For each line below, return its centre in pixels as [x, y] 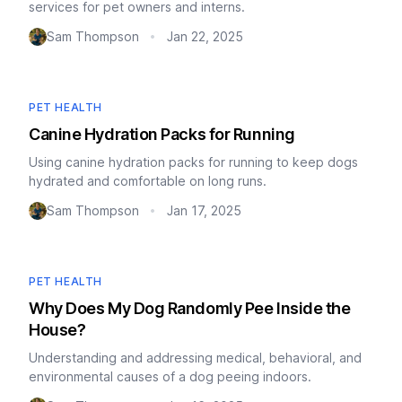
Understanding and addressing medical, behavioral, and [195, 358]
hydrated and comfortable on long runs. [148, 181]
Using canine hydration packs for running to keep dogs [193, 162]
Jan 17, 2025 [204, 210]
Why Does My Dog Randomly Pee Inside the [190, 308]
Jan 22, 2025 [205, 36]
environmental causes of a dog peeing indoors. [170, 376]
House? [57, 330]
